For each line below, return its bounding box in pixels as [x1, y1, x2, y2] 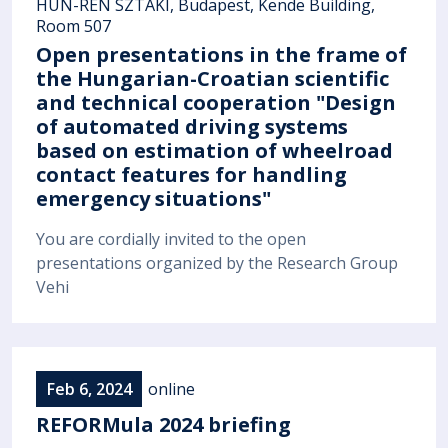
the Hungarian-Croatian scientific [36, 64, 389, 92]
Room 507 [36, 14, 111, 37]
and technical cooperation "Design [36, 88, 396, 116]
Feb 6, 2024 [46, 377, 132, 400]
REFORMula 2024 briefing [36, 411, 291, 439]
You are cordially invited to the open [36, 228, 306, 251]
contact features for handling [36, 160, 347, 188]
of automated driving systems [36, 112, 348, 140]
